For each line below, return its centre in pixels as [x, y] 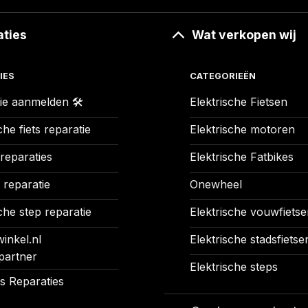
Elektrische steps [233, 267]
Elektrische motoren [242, 130]
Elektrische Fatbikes [241, 157]
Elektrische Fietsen [238, 102]
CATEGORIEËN [222, 76]
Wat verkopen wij [244, 34]
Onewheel [216, 185]
